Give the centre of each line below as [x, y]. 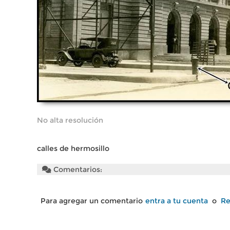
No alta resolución [70, 120]
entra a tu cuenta [177, 201]
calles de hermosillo [73, 148]
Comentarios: [77, 169]
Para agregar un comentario [92, 201]
